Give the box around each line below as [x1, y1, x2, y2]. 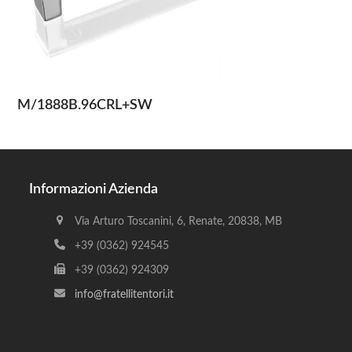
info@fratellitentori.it [74, 288, 174, 300]
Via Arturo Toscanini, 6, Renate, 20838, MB [74, 215, 282, 227]
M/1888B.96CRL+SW [17, 97, 153, 112]
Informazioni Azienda [29, 181, 159, 196]
